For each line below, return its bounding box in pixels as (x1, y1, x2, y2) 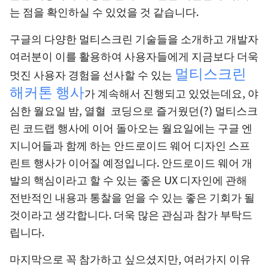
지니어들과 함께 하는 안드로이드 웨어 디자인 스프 (10, 137, 250, 153)
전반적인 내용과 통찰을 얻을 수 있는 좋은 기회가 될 (10, 189, 255, 205)
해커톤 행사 (10, 81, 84, 102)
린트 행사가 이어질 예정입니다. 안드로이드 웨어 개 (10, 154, 252, 170)
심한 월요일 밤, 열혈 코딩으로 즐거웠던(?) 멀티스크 (10, 102, 258, 118)
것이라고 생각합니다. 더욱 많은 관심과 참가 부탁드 (10, 206, 252, 223)
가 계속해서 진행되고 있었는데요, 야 (84, 85, 258, 101)
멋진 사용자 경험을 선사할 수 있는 (10, 66, 175, 83)
